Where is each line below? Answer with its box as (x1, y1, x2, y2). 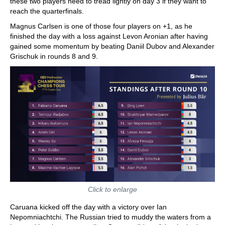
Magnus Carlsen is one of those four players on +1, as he (10, 22, 192, 30)
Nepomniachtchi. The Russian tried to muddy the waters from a (10, 212, 211, 221)
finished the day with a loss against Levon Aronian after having (10, 32, 208, 40)
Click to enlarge (88, 185, 137, 193)
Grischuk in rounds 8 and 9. (10, 52, 98, 60)
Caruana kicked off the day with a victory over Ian (10, 202, 167, 211)
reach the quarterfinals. (10, 7, 84, 15)
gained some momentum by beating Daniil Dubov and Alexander (10, 42, 214, 50)
